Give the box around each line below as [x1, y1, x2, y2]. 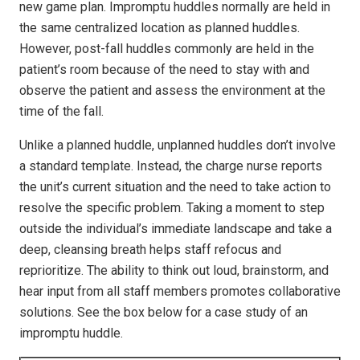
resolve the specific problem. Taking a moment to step [19, 199, 325, 215]
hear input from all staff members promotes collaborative [19, 283, 341, 299]
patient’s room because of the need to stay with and [19, 61, 309, 77]
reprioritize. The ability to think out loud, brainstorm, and [19, 262, 329, 278]
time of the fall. [19, 103, 104, 119]
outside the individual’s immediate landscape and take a [19, 220, 332, 236]
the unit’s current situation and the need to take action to [19, 178, 331, 194]
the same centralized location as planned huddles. [19, 19, 300, 35]
